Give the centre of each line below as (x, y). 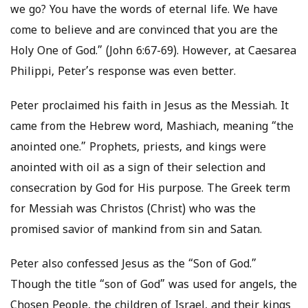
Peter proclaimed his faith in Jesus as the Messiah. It (150, 107)
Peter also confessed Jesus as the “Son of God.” (135, 265)
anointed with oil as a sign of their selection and (138, 169)
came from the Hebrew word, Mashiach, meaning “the (152, 128)
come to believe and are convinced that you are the (144, 31)
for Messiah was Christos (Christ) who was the (133, 210)
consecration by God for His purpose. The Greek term (150, 189)
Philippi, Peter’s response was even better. (123, 73)
